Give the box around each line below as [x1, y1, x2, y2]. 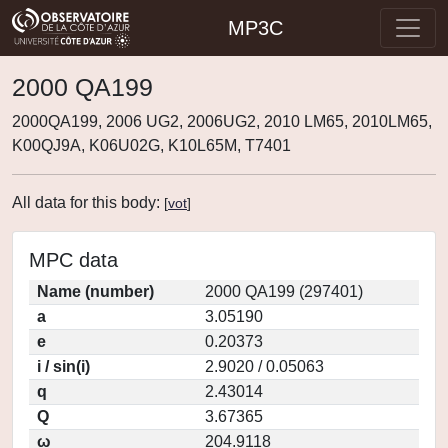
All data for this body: [12, 194, 164, 211]
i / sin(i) [37, 358, 90, 375]
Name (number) [37, 283, 154, 300]
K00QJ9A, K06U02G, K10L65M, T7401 [12, 137, 291, 154]
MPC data [29, 249, 118, 271]
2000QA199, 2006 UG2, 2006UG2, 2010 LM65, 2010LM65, [12, 113, 432, 130]
